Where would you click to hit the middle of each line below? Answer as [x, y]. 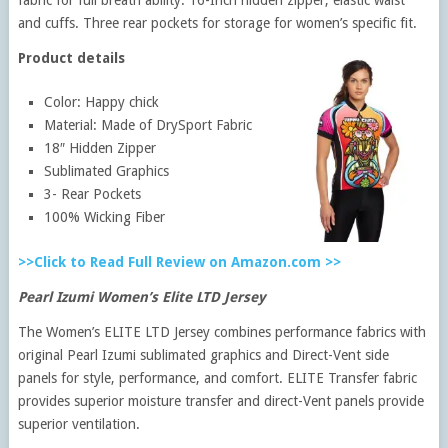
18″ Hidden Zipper [100, 147]
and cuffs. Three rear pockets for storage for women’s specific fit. [217, 22]
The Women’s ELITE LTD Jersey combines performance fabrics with [221, 331]
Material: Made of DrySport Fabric [148, 124]
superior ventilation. [78, 423]
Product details [71, 57]
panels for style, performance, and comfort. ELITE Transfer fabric [217, 377]
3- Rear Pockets [93, 193]
